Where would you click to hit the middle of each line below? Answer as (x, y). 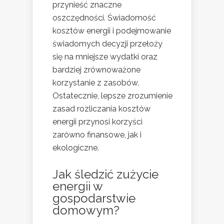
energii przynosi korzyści (97, 122)
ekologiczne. (76, 148)
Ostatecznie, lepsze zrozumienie (112, 96)
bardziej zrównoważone (96, 70)
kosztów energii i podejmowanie (112, 31)
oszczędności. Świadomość (104, 18)
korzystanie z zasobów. (96, 83)
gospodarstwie (94, 198)
